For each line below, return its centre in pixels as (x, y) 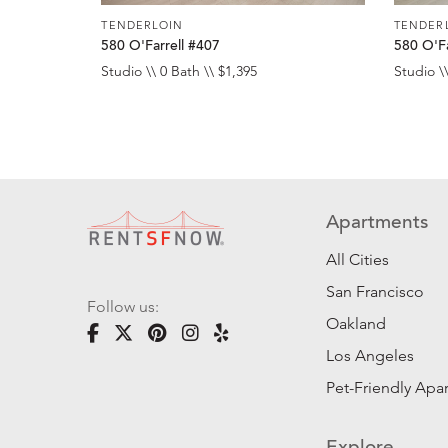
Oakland (356, 324)
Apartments (377, 224)
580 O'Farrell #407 (161, 47)
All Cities (358, 260)
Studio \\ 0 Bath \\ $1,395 (179, 71)
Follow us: (123, 307)
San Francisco (375, 292)
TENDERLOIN (142, 24)
